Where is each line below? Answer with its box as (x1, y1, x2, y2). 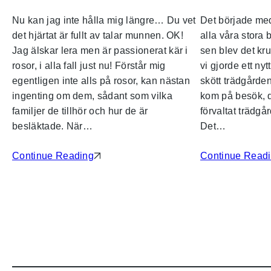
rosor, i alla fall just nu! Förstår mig (12, 60, 166, 71)
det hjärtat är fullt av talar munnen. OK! (12, 30, 184, 41)
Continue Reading (12, 151, 94, 162)
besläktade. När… (12, 121, 93, 132)
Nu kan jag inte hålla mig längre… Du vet (12, 15, 196, 26)
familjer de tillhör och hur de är (12, 106, 148, 117)
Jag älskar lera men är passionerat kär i (12, 45, 188, 56)
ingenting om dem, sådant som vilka (12, 91, 172, 102)
